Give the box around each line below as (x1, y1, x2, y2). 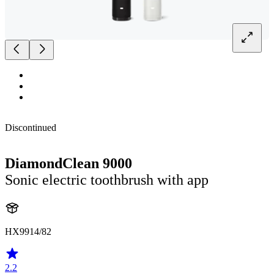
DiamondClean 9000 (5, 155, 132, 172)
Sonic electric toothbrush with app (5, 172, 209, 188)
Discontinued (5, 122, 56, 133)
